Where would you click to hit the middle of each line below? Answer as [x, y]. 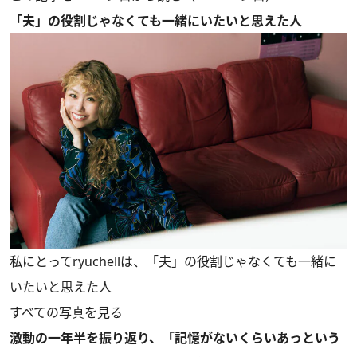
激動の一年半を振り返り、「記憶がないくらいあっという [175, 337]
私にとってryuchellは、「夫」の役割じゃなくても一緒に [173, 261]
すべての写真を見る [66, 312]
